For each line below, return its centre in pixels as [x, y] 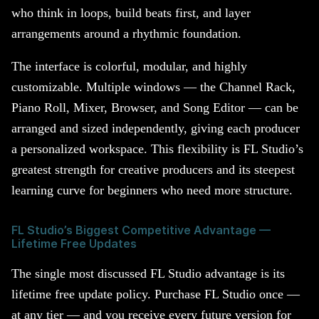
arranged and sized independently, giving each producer [156, 129]
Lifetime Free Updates [74, 244]
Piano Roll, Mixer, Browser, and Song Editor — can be [155, 108]
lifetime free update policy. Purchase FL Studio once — [156, 294]
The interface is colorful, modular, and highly [129, 67]
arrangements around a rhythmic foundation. [126, 33]
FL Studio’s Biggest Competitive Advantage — [141, 231]
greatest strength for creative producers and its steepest [153, 170]
